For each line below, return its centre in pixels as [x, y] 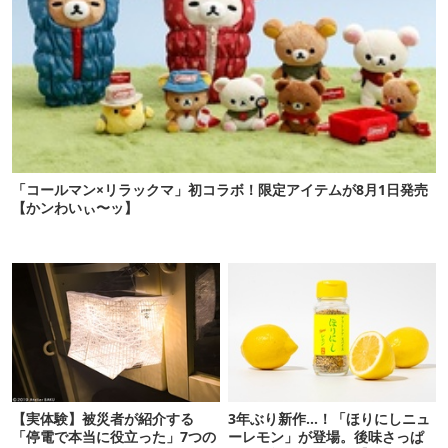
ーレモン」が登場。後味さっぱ [326, 436]
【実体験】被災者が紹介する [103, 418]
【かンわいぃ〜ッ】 [75, 207]
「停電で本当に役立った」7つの [114, 436]
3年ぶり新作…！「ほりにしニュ [329, 418]
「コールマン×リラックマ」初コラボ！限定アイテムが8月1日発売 [220, 189]
